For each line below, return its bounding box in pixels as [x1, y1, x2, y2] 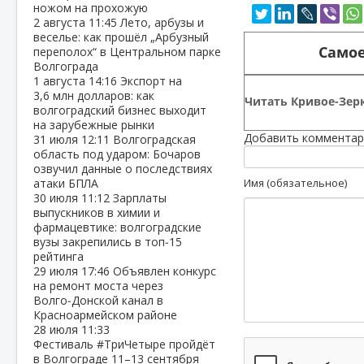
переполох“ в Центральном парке [33, 44, 221, 59]
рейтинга [33, 249, 84, 264]
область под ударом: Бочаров [33, 146, 201, 162]
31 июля [33, 132, 81, 147]
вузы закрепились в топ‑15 [33, 234, 182, 249]
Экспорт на [120, 73, 182, 89]
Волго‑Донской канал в [33, 292, 163, 308]
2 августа [33, 15, 89, 30]
